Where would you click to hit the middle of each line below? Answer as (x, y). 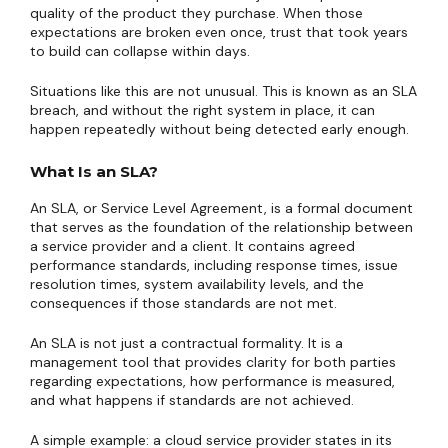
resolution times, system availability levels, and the (197, 284)
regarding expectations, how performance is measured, (212, 381)
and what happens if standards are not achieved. (192, 400)
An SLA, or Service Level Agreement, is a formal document (221, 208)
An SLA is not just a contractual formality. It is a (186, 343)
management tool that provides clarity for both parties (213, 362)
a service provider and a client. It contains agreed (192, 246)
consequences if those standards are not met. (183, 303)
